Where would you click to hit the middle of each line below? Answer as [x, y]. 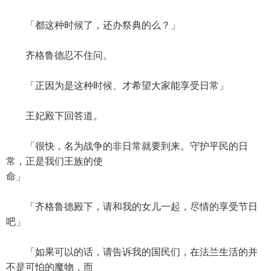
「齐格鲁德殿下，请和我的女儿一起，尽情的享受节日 [132, 207]
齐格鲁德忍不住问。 [59, 55]
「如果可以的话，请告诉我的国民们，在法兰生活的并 [132, 252]
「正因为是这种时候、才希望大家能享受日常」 [117, 86]
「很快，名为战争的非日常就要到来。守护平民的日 [127, 146]
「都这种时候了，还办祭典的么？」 [93, 25]
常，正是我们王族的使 [54, 161]
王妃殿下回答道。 [54, 116]
